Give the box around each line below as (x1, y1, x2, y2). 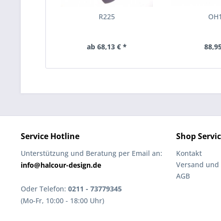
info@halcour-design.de (21, 160, 101, 170)
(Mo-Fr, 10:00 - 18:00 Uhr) (21, 196, 104, 205)
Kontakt (176, 148, 202, 158)
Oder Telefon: (21, 184, 68, 193)
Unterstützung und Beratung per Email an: (21, 148, 162, 158)
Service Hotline (21, 131, 79, 142)
